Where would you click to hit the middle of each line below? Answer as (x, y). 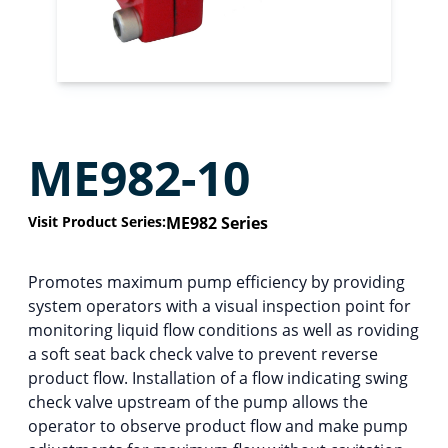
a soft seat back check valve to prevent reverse (203, 354)
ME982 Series (217, 223)
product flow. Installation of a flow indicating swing (218, 378)
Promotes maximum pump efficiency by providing (216, 282)
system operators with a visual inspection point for (219, 306)
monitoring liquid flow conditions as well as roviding (223, 330)
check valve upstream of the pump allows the (198, 402)
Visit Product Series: (97, 222)
